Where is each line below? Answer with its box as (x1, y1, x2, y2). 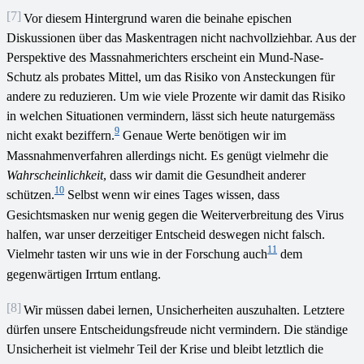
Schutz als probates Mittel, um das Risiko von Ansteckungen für (6, 69, 335, 84)
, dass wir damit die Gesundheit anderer (103, 167, 305, 182)
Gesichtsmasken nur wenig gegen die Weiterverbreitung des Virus (6, 207, 344, 222)
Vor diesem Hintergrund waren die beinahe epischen (24, 11, 292, 25)
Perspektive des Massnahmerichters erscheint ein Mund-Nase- (6, 50, 323, 64)
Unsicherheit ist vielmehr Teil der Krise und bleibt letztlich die (6, 341, 323, 356)
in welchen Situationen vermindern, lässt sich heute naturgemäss (6, 108, 335, 123)
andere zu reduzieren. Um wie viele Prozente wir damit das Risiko (6, 89, 345, 103)
